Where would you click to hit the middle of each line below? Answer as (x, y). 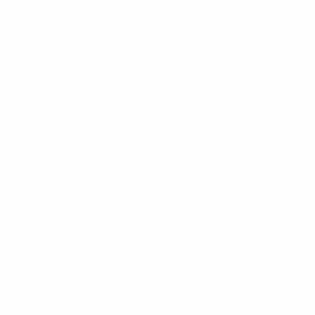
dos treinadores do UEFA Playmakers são (151, 179)
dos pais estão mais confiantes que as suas (166, 55)
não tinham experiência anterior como (198, 196)
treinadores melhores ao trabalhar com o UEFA (135, 134)
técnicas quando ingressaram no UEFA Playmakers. (148, 213)
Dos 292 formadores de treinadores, (109, 230)
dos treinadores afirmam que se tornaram (151, 117)
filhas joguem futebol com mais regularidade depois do (156, 72)
